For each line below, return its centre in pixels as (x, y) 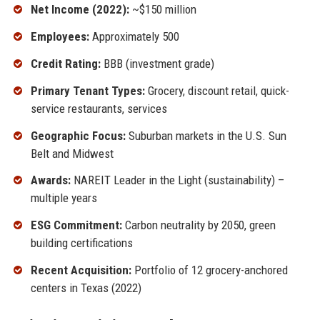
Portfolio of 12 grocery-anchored (209, 270)
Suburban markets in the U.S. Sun (206, 135)
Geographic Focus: (78, 135)
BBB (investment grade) (157, 63)
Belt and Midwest (72, 153)
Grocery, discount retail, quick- (217, 90)
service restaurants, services (99, 108)
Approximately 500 (134, 37)
